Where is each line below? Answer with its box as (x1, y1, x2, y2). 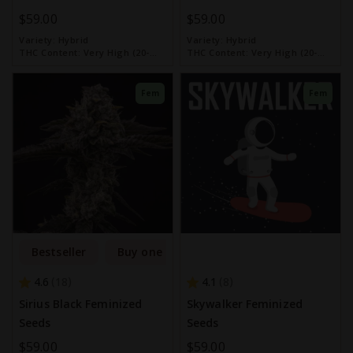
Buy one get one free (117, 244, 235, 259)
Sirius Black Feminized (19, 296, 143, 311)
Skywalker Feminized (187, 296, 303, 311)
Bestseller (32, 244, 86, 259)
